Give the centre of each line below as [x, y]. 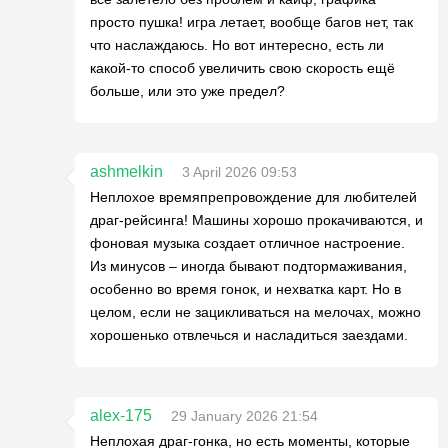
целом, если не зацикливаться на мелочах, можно [255, 311]
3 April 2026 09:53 [239, 171]
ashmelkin [126, 171]
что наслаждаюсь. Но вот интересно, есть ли [237, 44]
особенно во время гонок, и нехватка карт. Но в [245, 288]
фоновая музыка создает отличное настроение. [247, 242]
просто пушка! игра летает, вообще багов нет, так [251, 21]
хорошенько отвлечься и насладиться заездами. [249, 334]
